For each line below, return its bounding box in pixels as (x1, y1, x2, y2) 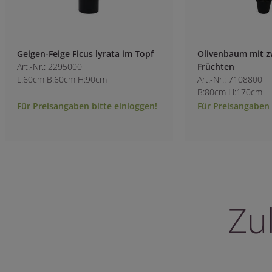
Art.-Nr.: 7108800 (197, 73, 262, 85)
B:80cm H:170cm (197, 86, 262, 98)
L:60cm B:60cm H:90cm (16, 73, 107, 85)
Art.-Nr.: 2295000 (16, 60, 82, 72)
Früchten (197, 60, 234, 72)
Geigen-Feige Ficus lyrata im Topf (16, 47, 154, 59)
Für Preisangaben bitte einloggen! (16, 100, 157, 112)
